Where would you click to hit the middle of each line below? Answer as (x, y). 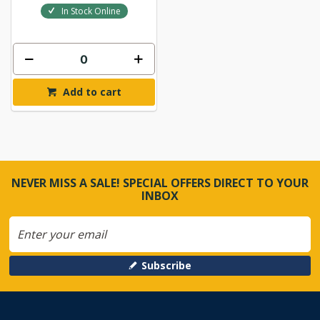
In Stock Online (91, 11)
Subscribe (167, 266)
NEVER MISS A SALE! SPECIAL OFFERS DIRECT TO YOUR (160, 183)
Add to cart (92, 92)
